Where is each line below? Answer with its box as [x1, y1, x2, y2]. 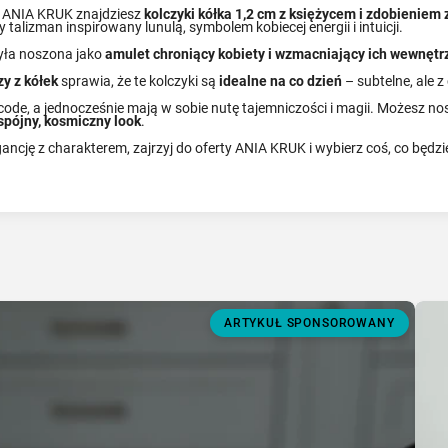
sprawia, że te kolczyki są [58, 72, 220, 89]
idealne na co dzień [219, 72, 343, 89]
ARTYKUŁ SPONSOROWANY [223, 316, 395, 331]
